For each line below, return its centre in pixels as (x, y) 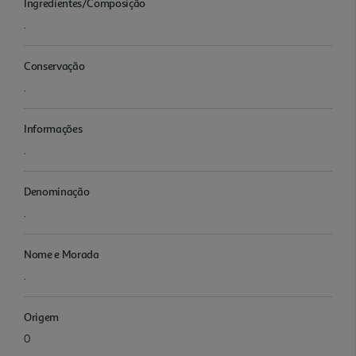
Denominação (57, 191)
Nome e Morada (62, 253)
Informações (53, 128)
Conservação (54, 65)
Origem (41, 316)
